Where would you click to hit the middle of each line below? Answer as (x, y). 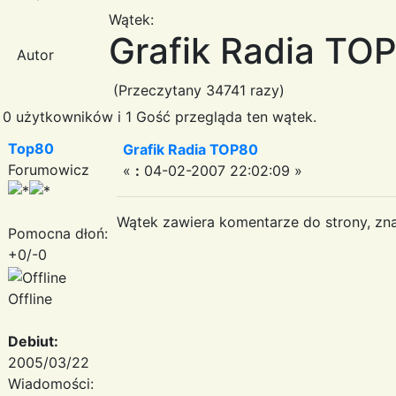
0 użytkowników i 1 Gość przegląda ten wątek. (160, 116)
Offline (30, 298)
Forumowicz (49, 169)
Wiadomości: (51, 383)
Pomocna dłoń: (58, 233)
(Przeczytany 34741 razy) (197, 90)
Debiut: (33, 341)
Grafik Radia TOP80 (190, 149)
